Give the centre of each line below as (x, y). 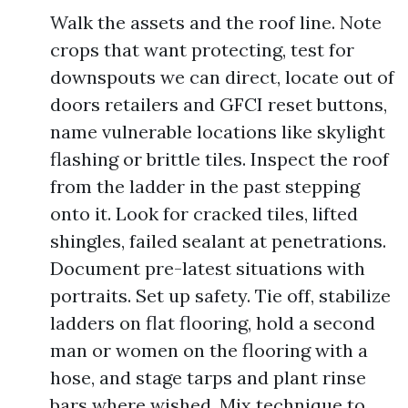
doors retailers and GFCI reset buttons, (219, 104)
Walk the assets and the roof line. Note (216, 22)
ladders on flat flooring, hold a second (213, 323)
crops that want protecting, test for (202, 50)
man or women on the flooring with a (209, 350)
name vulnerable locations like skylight (218, 132)
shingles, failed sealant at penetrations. (218, 241)
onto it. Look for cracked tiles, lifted (204, 214)
